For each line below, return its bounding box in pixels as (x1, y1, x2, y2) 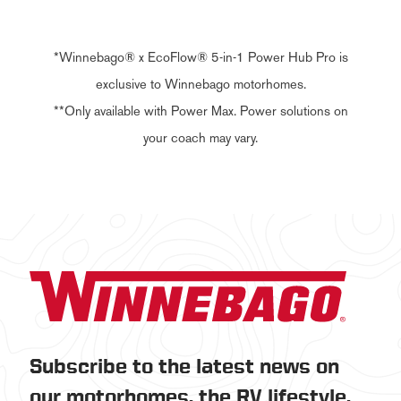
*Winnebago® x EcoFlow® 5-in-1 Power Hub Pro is (53, 48, 348, 65)
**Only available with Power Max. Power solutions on (53, 102, 348, 119)
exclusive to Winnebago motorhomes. (95, 75, 306, 92)
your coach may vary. (143, 129, 258, 146)
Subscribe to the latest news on (30, 354, 339, 378)
